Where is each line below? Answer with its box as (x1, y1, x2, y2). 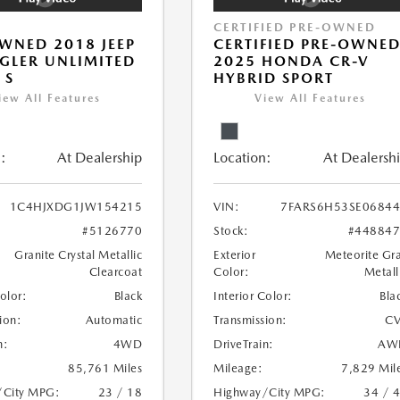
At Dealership (57, 149, 143, 167)
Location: (213, 149, 272, 167)
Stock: (213, 224, 249, 238)
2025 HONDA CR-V (213, 53, 371, 71)
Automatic (85, 313, 143, 328)
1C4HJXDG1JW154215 (9, 200, 143, 214)
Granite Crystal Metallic (14, 248, 143, 262)
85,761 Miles (68, 362, 143, 376)
